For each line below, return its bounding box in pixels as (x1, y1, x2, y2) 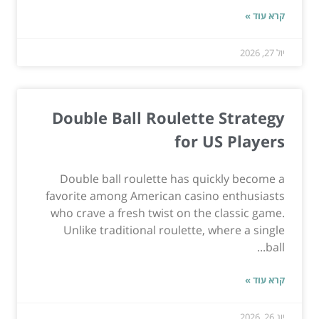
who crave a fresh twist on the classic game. (51, 204, 285, 221)
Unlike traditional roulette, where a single (63, 221, 285, 238)
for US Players (174, 130, 285, 152)
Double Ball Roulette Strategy (52, 106, 285, 128)
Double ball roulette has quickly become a (60, 170, 285, 187)
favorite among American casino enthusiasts (46, 187, 285, 204)
